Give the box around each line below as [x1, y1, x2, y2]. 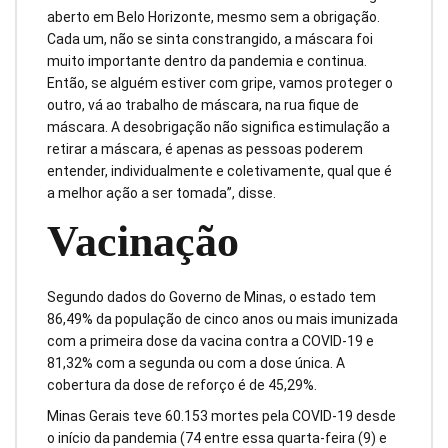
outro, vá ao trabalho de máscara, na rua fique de [47, 97, 359, 114]
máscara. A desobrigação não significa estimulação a [47, 119, 390, 136]
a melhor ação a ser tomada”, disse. [47, 185, 276, 202]
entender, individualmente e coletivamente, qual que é [47, 163, 392, 180]
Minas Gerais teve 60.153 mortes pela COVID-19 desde [47, 408, 396, 425]
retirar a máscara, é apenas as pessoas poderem [47, 141, 363, 158]
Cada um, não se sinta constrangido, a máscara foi [47, 31, 373, 48]
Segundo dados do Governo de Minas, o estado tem [47, 289, 376, 306]
